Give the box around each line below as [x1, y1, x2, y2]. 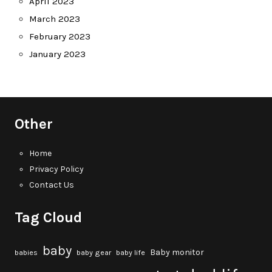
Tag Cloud [15, 209, 82, 226]
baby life [116, 248, 145, 257]
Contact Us [29, 180, 74, 191]
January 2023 [29, 49, 86, 60]
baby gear [76, 248, 111, 257]
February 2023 [29, 31, 90, 42]
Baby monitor [150, 247, 204, 258]
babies [15, 248, 38, 257]
